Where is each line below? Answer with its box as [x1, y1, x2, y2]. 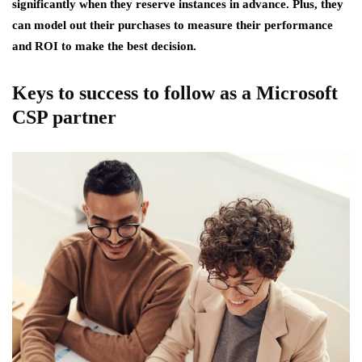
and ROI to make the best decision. [12, 39, 196, 53]
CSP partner [12, 106, 116, 128]
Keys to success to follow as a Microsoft [12, 82, 338, 103]
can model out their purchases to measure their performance [12, 18, 333, 32]
